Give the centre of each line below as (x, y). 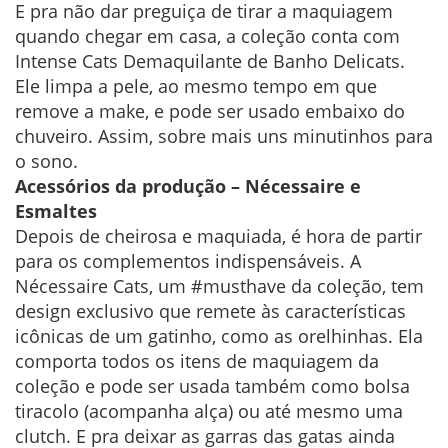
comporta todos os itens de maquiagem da (197, 361)
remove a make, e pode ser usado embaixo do (210, 111)
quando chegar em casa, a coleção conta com (207, 36)
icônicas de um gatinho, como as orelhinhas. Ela (219, 336)
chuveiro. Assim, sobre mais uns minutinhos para (224, 136)
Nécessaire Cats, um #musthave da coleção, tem (219, 286)
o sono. (46, 161)
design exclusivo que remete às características (210, 311)
